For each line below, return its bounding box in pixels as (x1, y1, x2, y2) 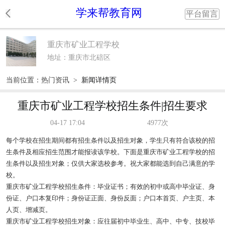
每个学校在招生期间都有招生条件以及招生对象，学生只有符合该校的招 (6, 137, 215, 145)
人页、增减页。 (6, 206, 52, 214)
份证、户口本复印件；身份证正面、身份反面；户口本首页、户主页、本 (6, 194, 215, 202)
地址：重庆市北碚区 (47, 53, 110, 61)
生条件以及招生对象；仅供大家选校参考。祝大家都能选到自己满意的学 (6, 160, 215, 168)
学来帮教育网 (75, 7, 142, 19)
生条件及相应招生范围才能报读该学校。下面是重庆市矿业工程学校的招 (6, 148, 215, 156)
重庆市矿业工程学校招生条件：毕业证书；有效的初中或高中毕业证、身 (6, 183, 215, 191)
